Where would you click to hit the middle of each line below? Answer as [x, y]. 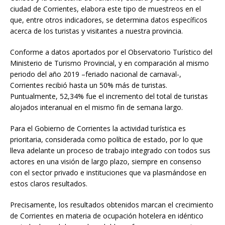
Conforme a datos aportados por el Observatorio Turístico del [111, 52]
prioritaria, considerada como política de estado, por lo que [106, 139]
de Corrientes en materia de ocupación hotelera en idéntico [107, 215]
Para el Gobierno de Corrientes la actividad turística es [98, 128]
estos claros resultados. [49, 183]
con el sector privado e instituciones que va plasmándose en [108, 172]
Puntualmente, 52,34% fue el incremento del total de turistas [109, 96]
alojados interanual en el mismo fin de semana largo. [96, 107]
